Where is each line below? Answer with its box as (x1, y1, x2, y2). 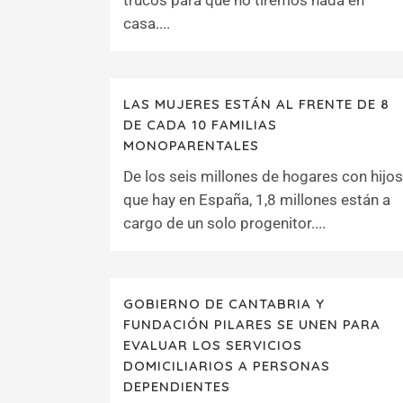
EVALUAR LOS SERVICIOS (123, 336, 302, 354)
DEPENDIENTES (123, 378, 230, 395)
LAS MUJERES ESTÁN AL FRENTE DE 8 (123, 95, 390, 112)
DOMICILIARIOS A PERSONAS (123, 357, 330, 374)
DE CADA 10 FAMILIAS (123, 116, 277, 133)
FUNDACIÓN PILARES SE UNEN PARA (123, 316, 381, 333)
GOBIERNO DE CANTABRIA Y (123, 295, 325, 312)
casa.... (123, 14, 170, 32)
